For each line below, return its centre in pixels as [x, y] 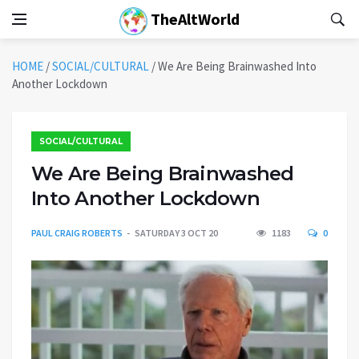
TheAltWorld [194, 19]
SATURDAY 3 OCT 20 [176, 233]
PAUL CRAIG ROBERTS [77, 233]
